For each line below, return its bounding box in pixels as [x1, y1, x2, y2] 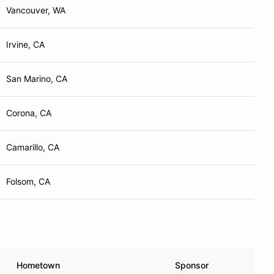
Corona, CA [6, 108, 51, 118]
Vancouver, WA [6, 5, 65, 15]
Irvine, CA [6, 39, 45, 50]
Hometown [17, 260, 60, 270]
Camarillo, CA [6, 142, 59, 152]
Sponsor [175, 260, 209, 270]
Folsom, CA [6, 176, 50, 187]
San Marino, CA [6, 73, 67, 84]
